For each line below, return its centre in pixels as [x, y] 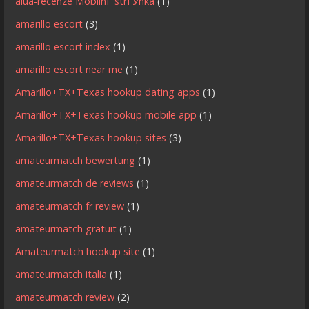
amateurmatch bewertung [76, 161]
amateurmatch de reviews [75, 183]
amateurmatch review [65, 297]
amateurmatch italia [61, 275]
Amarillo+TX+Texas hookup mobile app [106, 115]
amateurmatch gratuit [66, 229]
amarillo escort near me [69, 70]
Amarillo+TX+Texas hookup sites [91, 138]
